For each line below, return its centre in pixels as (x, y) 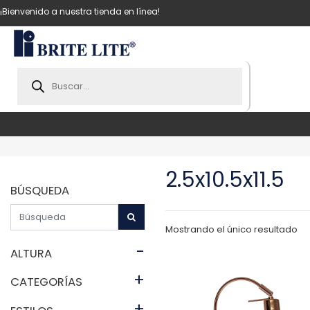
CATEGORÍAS (46, 282)
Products (41, 72)
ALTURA (31, 253)
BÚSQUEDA (40, 190)
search (35, 82)
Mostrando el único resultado (231, 229)
